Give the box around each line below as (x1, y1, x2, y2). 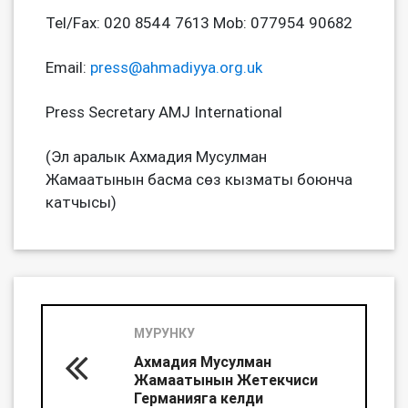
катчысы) (46, 192, 117, 213)
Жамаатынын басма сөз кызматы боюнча (46, 169, 352, 190)
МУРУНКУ (134, 325, 195, 342)
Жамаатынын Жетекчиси (134, 371, 318, 390)
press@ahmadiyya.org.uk (90, 57, 262, 78)
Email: (46, 57, 90, 78)
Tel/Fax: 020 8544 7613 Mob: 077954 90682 (46, 13, 352, 34)
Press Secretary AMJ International (46, 102, 282, 123)
